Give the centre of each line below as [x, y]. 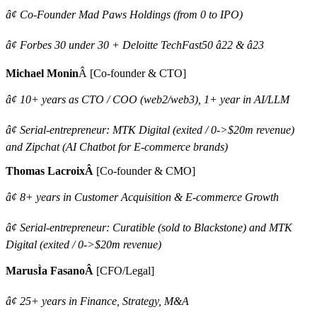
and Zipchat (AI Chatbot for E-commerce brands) [117, 147]
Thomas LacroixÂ [51, 171]
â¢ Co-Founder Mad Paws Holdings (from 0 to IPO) [124, 15]
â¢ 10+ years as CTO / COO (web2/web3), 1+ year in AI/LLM [148, 100]
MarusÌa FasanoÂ [51, 271]
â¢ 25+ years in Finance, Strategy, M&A [97, 301]
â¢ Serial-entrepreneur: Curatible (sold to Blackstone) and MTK [149, 228]
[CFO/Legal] [125, 271]
